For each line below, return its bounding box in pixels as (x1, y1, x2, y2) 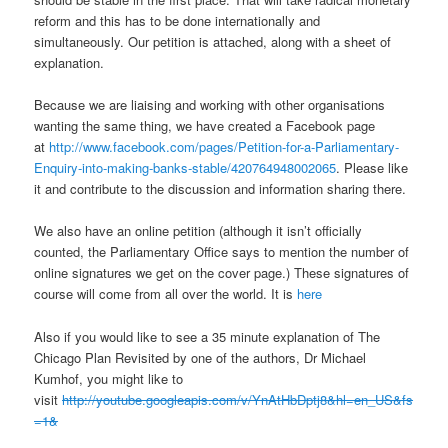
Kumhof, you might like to (34, 368, 184, 388)
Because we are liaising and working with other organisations (34, 95, 386, 115)
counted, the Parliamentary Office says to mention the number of (34, 242, 410, 262)
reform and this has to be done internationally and (34, 11, 321, 31)
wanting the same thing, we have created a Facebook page (34, 116, 376, 136)
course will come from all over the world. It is (34, 284, 298, 304)
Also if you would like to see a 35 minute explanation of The (34, 326, 381, 346)
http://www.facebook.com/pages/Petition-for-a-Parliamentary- (49, 137, 400, 157)
